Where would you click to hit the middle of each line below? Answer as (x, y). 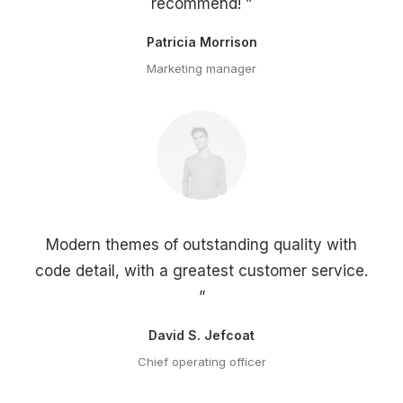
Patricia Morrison (201, 42)
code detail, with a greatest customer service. (201, 271)
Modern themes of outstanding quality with (201, 245)
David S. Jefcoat (201, 335)
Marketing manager (201, 68)
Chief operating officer (201, 362)
